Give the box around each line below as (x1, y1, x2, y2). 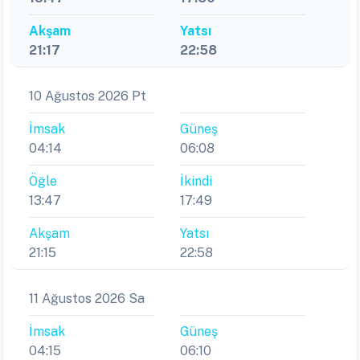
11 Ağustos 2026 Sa (29, 291, 145, 307)
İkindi (180, 174, 212, 190)
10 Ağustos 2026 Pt (29, 88, 146, 104)
